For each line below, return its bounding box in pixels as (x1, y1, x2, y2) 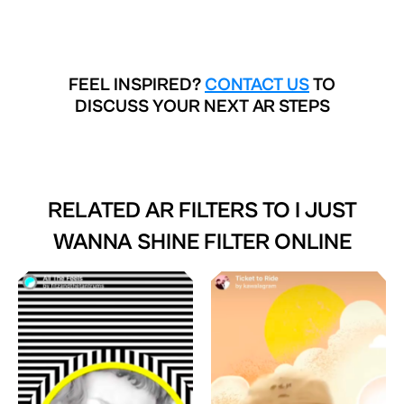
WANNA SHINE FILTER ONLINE (52, 229, 352, 256)
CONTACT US (205, 75, 309, 96)
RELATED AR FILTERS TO (47, 197, 295, 225)
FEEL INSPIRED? (69, 75, 205, 96)
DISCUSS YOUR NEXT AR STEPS (74, 96, 330, 118)
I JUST (294, 197, 357, 225)
